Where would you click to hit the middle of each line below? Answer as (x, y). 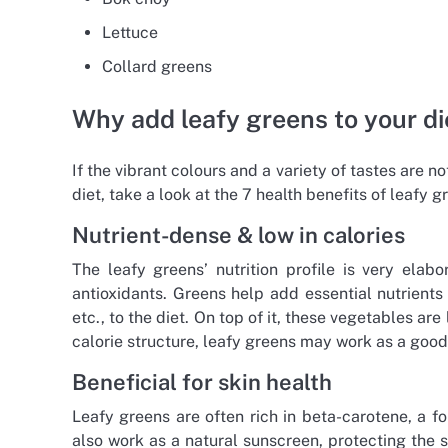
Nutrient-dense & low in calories (238, 234)
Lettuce (130, 32)
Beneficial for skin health (202, 381)
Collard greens (157, 66)
